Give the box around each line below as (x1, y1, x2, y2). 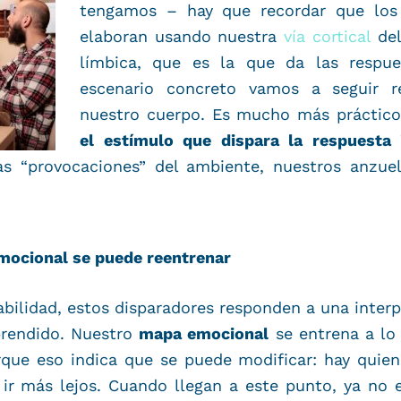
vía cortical (284, 26, 371, 46)
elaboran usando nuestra (80, 26, 285, 46)
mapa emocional (139, 323, 269, 343)
